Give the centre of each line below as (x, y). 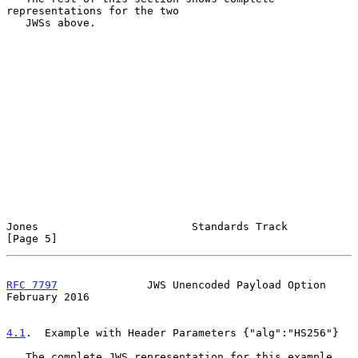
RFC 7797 (32, 284)
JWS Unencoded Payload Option (192, 284)
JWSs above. (16, 22)
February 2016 (48, 296)
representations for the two (93, 10)
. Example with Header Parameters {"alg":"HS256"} (182, 332)
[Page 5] (32, 238)
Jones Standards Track (147, 226)
